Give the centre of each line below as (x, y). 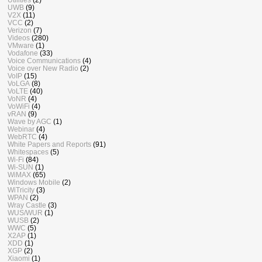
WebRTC (22, 137)
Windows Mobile (34, 182)
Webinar (21, 129)
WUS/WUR (25, 213)
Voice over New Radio (43, 68)
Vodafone (23, 53)
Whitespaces (28, 152)
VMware (21, 46)
